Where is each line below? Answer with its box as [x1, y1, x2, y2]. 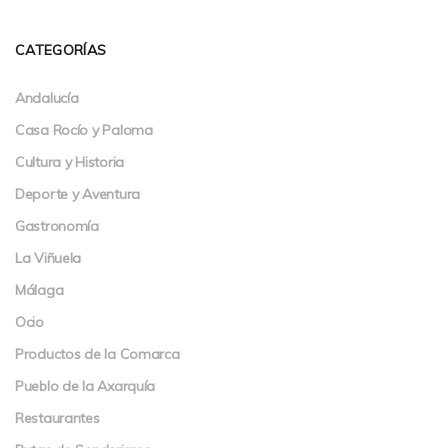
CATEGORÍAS [15, 40, 107, 59]
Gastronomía [15, 216, 99, 235]
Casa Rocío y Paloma [15, 120, 153, 139]
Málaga [15, 280, 64, 299]
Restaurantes [15, 408, 100, 427]
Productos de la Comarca [15, 344, 180, 363]
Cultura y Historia [15, 152, 124, 171]
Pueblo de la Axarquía [15, 376, 156, 395]
